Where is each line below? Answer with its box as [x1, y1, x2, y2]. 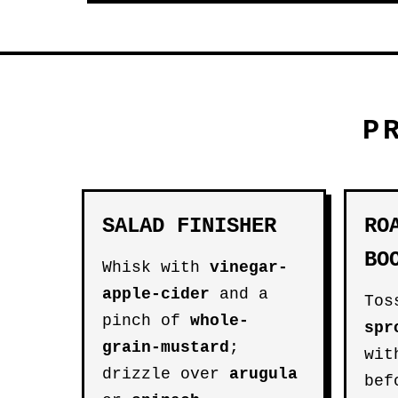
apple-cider [102, 285, 210, 303]
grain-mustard [102, 338, 229, 356]
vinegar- [210, 259, 288, 276]
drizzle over [102, 365, 229, 383]
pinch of [102, 312, 190, 330]
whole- [190, 312, 249, 330]
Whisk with [102, 259, 210, 276]
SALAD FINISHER [102, 214, 276, 238]
